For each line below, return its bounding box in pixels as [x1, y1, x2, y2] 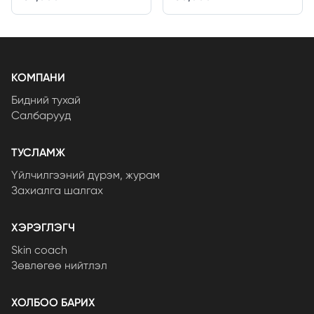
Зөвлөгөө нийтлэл [11, 259, 107, 273]
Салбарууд [11, 109, 71, 123]
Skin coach [11, 243, 67, 257]
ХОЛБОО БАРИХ [11, 296, 95, 310]
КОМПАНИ [11, 71, 65, 85]
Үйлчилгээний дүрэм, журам [11, 168, 160, 182]
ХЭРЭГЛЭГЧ [11, 221, 75, 235]
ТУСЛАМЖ [11, 146, 65, 160]
